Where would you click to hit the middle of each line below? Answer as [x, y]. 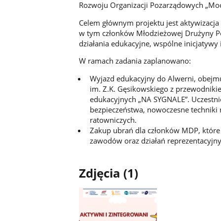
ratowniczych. [113, 120]
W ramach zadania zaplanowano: [135, 61]
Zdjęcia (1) [108, 173]
